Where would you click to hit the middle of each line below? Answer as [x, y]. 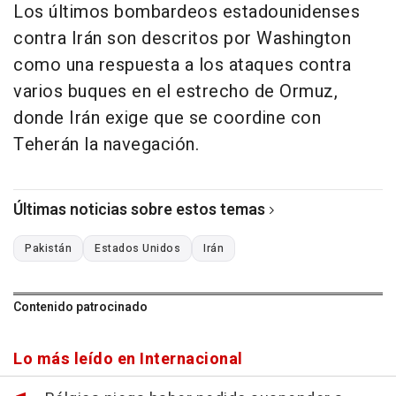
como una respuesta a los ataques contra [183, 65]
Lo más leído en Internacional [128, 360]
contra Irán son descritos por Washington [182, 39]
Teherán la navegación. [106, 145]
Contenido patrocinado [80, 308]
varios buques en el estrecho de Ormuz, [175, 92]
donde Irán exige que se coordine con [167, 118]
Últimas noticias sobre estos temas [139, 210]
